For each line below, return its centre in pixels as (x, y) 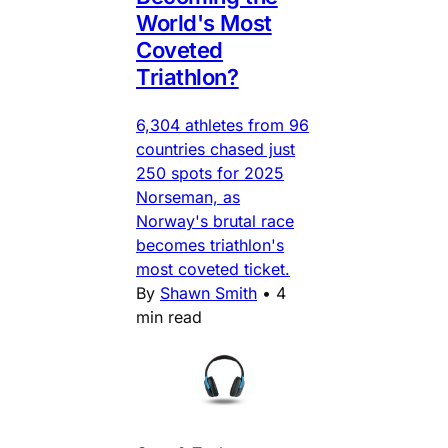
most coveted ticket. (213, 268)
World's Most (204, 22)
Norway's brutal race (215, 220)
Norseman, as (188, 196)
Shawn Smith (208, 292)
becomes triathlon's (210, 244)
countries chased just (215, 148)
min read (169, 316)
